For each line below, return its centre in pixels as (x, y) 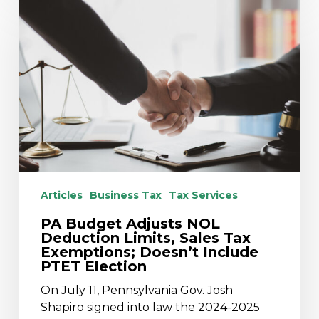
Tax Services (203, 195)
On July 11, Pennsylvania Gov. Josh (136, 290)
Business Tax (125, 195)
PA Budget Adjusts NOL (130, 223)
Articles (61, 195)
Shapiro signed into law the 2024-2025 (150, 307)
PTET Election (93, 266)
